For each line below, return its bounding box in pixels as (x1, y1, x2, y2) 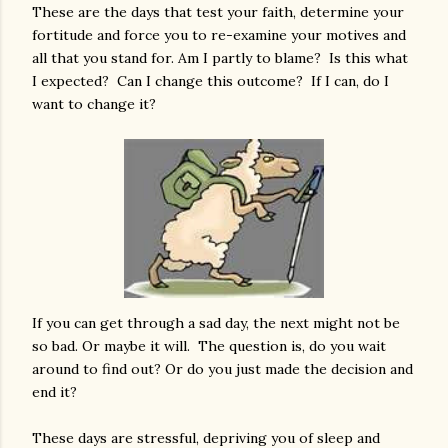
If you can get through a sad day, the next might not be (32, 313, 400, 332)
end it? (32, 382, 77, 401)
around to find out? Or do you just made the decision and (32, 359, 413, 378)
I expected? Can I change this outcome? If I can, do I (32, 72, 389, 90)
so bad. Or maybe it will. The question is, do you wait (32, 336, 386, 355)
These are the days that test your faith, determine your (32, 3, 404, 21)
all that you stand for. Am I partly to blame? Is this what (32, 49, 408, 67)
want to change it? (32, 95, 156, 113)
